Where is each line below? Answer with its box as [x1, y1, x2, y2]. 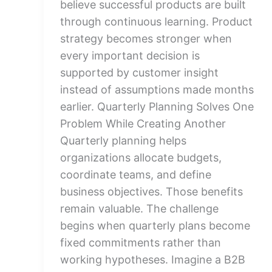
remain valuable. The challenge [60, 202, 219, 215]
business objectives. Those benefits [60, 185, 243, 198]
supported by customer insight [60, 66, 219, 79]
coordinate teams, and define [60, 168, 211, 181]
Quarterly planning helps [60, 134, 186, 147]
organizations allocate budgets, [60, 151, 222, 164]
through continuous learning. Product [60, 15, 253, 28]
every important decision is [60, 49, 200, 62]
